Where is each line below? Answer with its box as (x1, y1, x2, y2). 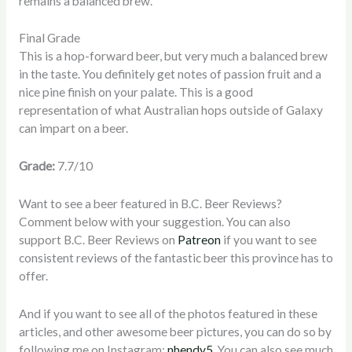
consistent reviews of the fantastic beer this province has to (18, 251, 333, 266)
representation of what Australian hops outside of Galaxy (18, 103, 323, 118)
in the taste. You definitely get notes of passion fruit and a (18, 67, 321, 82)
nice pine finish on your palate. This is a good (18, 85, 253, 100)
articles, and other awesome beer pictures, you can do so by (18, 324, 332, 339)
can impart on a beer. (18, 121, 128, 136)
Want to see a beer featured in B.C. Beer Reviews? (18, 196, 282, 211)
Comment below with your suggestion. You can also (18, 214, 291, 229)
